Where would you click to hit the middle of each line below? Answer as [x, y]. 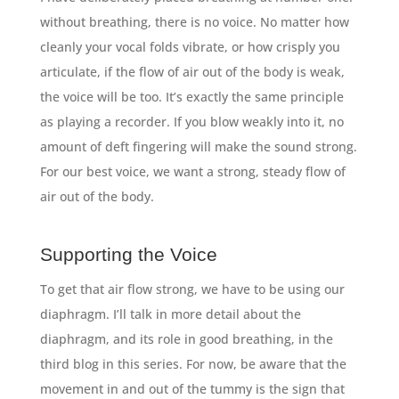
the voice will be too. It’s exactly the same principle [191, 97]
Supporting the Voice [128, 255]
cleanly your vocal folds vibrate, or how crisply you [190, 47]
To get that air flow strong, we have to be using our [192, 289]
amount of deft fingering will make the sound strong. [198, 147]
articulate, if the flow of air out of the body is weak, [192, 72]
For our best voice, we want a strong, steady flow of [192, 172]
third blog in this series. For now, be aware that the [193, 364]
